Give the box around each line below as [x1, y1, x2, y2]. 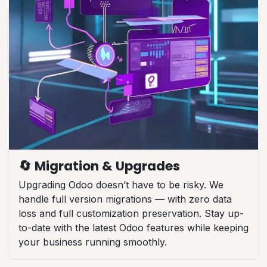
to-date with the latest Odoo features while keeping [18, 221, 249, 234]
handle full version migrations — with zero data [18, 193, 232, 205]
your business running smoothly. [18, 235, 167, 248]
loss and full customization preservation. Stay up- [18, 207, 244, 219]
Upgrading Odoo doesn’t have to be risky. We [18, 178, 223, 191]
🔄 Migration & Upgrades [18, 156, 180, 175]
